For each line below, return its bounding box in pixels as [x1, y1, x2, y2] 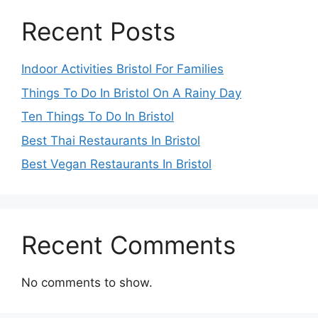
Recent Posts [21, 16, 175, 47]
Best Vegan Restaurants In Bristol [21, 157, 212, 172]
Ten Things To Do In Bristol [21, 109, 174, 124]
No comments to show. [21, 275, 153, 290]
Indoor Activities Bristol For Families [21, 62, 224, 77]
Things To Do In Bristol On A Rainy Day [21, 85, 241, 100]
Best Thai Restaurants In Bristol [21, 133, 200, 148]
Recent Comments [21, 230, 236, 261]
